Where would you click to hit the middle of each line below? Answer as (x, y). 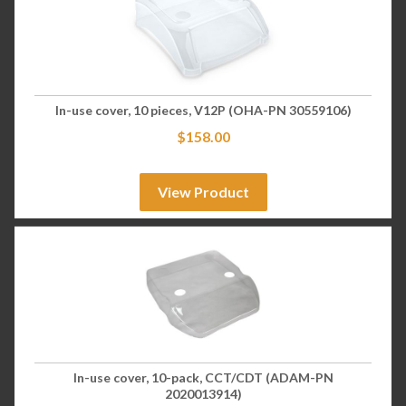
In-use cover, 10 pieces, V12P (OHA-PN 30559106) (203, 111)
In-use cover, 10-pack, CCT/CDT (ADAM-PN (203, 377)
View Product (203, 192)
